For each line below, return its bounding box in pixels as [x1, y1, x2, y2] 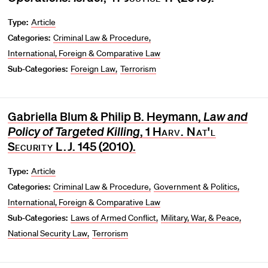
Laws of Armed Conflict [71, 212, 157, 224]
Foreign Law [71, 63, 116, 75]
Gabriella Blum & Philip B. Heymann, [7, 109, 203, 124]
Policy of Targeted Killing [7, 124, 140, 139]
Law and [203, 109, 248, 124]
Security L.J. [7, 139, 76, 154]
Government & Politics [154, 181, 238, 193]
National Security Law [7, 228, 87, 239]
